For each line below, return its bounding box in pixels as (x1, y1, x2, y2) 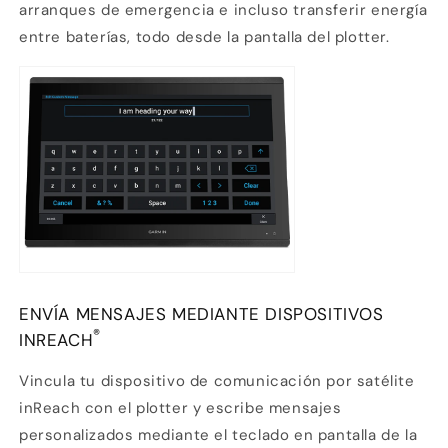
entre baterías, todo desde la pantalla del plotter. (19, 26, 390, 47)
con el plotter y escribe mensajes (84, 398, 342, 419)
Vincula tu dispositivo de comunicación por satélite (19, 371, 415, 392)
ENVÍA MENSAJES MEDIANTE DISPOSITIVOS (19, 303, 384, 326)
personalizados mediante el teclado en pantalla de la (19, 425, 418, 446)
